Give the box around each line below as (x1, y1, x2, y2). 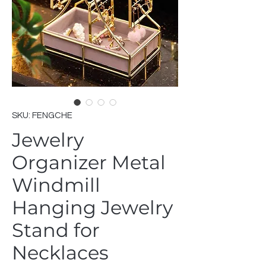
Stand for (12, 218, 100, 242)
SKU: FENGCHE (12, 110, 72, 120)
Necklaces (12, 240, 109, 264)
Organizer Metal (12, 150, 166, 174)
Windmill (12, 173, 100, 197)
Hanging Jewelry (12, 195, 173, 219)
